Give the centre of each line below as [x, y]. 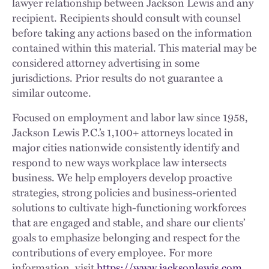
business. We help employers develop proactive [122, 177]
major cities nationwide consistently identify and [126, 147]
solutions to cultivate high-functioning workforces [129, 207]
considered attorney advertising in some [106, 62]
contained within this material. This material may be [134, 47]
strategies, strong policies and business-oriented [124, 192]
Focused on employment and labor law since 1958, [130, 117]
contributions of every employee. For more [112, 252]
